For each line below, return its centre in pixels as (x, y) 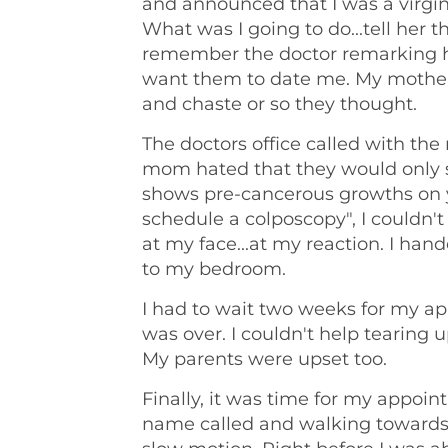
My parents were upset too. (264, 359)
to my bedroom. (213, 269)
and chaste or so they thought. (279, 104)
